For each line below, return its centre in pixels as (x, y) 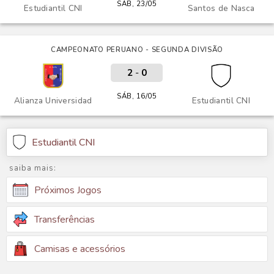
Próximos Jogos (68, 190)
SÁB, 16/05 (137, 96)
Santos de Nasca (221, 8)
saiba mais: (33, 168)
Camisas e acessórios (80, 249)
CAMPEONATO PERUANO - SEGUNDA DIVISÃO (137, 50)
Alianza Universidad (53, 101)
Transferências (65, 219)
